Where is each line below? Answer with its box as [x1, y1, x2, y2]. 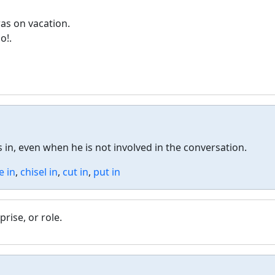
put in [93, 165, 120, 179]
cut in [63, 165, 88, 179]
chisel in [20, 165, 58, 179]
